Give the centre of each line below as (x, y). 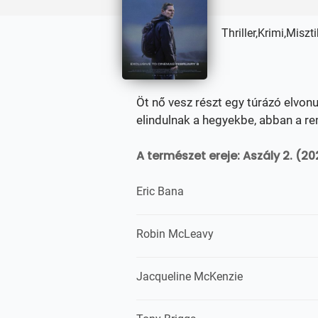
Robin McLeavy (175, 234)
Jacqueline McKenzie (190, 276)
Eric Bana (160, 191)
